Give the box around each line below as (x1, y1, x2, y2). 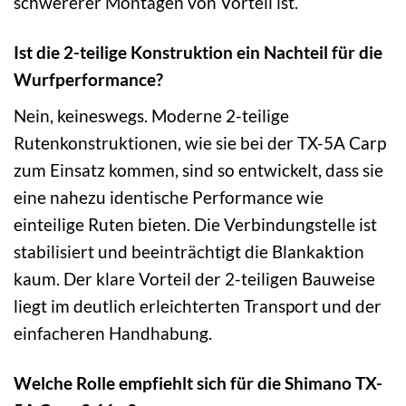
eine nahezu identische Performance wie (14, 186, 324, 208)
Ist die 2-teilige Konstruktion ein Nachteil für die (14, 42, 382, 63)
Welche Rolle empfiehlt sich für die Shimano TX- (14, 372, 382, 393)
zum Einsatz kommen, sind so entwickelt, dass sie (14, 159, 383, 180)
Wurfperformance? (14, 69, 163, 91)
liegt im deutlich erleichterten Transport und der (14, 295, 382, 316)
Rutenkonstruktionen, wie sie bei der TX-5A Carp (14, 131, 386, 153)
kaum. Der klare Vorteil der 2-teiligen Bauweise (14, 267, 375, 289)
